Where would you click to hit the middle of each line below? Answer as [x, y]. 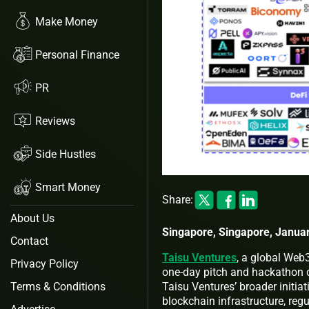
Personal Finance [77, 54]
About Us [32, 218]
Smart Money [68, 187]
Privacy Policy [44, 264]
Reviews [55, 121]
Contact [29, 241]
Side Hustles [66, 154]
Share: [178, 200]
